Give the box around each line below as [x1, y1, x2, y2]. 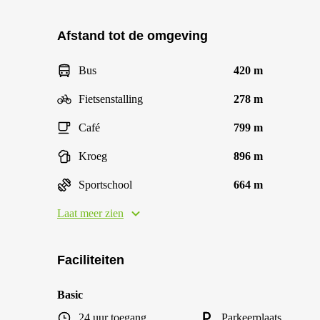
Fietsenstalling [79, 93, 143, 105]
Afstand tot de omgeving [57, 29, 208, 43]
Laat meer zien [57, 207, 124, 219]
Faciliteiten [57, 253, 124, 267]
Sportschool [79, 179, 132, 191]
